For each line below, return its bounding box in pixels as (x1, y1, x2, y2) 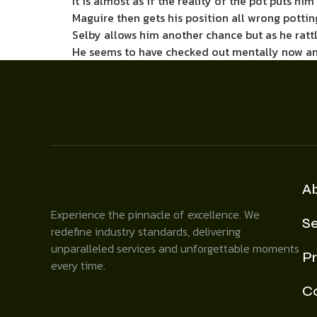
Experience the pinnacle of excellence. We (51, 206, 260, 223)
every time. (51, 257, 105, 274)
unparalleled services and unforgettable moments (51, 240, 299, 257)
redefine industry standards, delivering (51, 223, 241, 240)
